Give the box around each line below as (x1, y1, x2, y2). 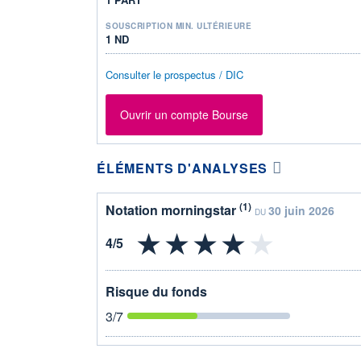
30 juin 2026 (268, 201, 334, 218)
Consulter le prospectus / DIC (106, 66, 243, 82)
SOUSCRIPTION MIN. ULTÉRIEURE (106, 19, 251, 31)
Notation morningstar (106, 200, 239, 219)
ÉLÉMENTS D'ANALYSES (97, 158, 268, 177)
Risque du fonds (106, 281, 207, 301)
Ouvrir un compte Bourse (120, 106, 248, 123)
